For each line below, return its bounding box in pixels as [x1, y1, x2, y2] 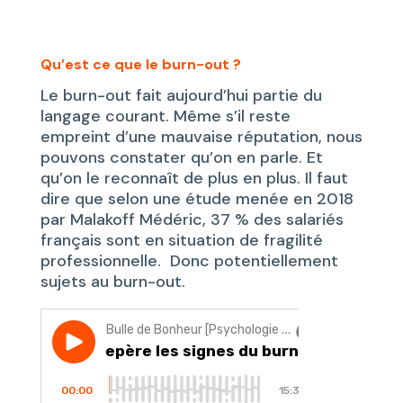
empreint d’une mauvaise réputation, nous [40, 126, 363, 148]
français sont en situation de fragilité [40, 229, 323, 252]
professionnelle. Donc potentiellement [40, 250, 338, 273]
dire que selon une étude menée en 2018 [40, 188, 354, 210]
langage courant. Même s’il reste [40, 105, 291, 128]
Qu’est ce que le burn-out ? [40, 55, 241, 75]
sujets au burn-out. [40, 271, 185, 293]
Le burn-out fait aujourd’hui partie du [40, 85, 322, 107]
